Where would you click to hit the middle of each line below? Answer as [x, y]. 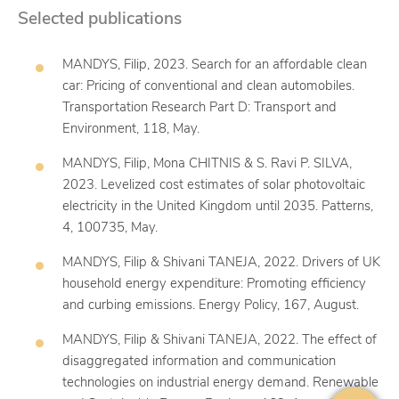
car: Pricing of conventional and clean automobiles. [208, 85]
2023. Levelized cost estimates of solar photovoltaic [214, 184]
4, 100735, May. [110, 227]
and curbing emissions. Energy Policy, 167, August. [211, 305]
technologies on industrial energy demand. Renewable [220, 382]
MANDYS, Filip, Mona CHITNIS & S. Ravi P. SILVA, [207, 163]
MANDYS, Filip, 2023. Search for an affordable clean [215, 64]
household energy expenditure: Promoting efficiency [214, 283]
